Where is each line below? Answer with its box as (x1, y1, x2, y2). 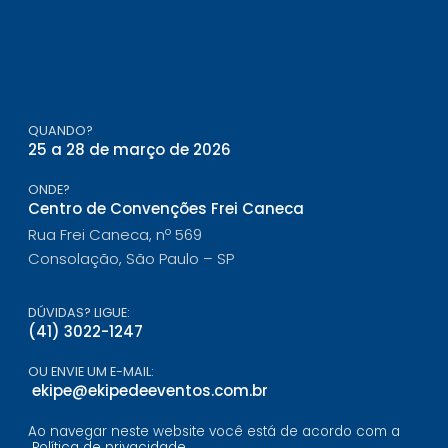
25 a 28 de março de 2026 (28, 138, 232, 160)
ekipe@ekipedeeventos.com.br (31, 380, 268, 402)
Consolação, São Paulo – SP (28, 247, 235, 269)
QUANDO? (28, 121, 94, 139)
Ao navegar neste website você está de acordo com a (28, 421, 401, 441)
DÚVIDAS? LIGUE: (28, 303, 131, 321)
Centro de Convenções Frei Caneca (28, 198, 305, 220)
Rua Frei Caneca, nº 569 (28, 223, 203, 245)
